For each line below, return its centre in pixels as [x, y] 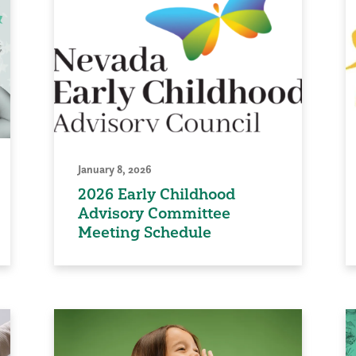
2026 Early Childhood [157, 193]
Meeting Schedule [145, 232]
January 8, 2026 [115, 169]
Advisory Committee [155, 213]
